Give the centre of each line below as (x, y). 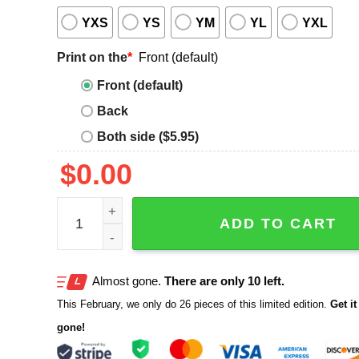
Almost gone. (128, 280)
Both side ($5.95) (147, 137)
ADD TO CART (278, 224)
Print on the (92, 56)
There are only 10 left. (224, 280)
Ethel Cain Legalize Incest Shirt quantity (176, 208)
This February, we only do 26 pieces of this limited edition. (192, 304)
